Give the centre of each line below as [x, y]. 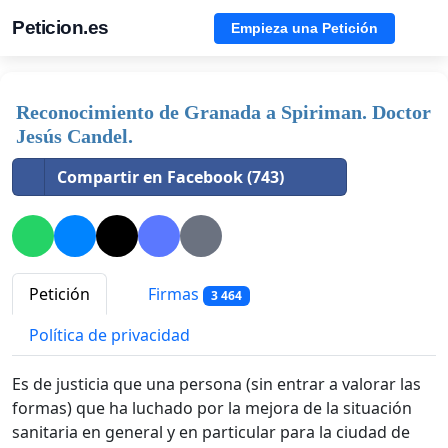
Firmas [173, 294]
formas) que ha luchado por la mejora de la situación [212, 408]
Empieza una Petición [304, 27]
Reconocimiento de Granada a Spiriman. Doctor [223, 112]
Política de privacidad [109, 335]
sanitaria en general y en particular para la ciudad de [211, 432]
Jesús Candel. [74, 136]
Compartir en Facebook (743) [170, 177]
